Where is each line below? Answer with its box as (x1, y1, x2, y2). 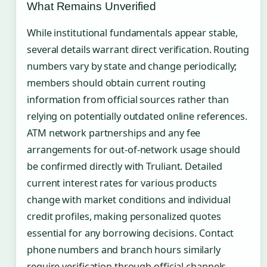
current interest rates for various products (27, 176, 217, 190)
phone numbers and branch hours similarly (27, 243, 221, 256)
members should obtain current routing (27, 76, 206, 89)
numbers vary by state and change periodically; (27, 59, 237, 73)
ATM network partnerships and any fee (27, 126, 201, 139)
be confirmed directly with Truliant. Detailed (27, 159, 222, 173)
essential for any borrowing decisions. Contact (27, 226, 234, 240)
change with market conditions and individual (27, 193, 231, 206)
